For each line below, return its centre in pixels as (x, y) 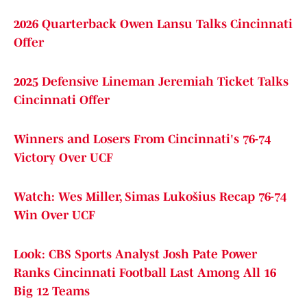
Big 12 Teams (52, 292)
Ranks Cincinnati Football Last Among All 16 (145, 273)
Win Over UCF (54, 216)
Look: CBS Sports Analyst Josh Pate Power (135, 255)
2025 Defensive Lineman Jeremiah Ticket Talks (151, 82)
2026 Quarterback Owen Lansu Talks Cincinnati (153, 24)
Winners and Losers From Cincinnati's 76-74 (142, 139)
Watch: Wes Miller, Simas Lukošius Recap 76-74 (150, 197)
